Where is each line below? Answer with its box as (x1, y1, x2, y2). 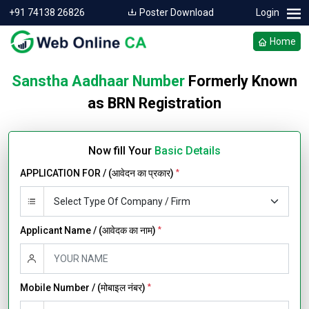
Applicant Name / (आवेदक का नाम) (20, 225, 158, 236)
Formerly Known (185, 72, 297, 90)
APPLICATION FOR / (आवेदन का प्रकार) (20, 168, 176, 179)
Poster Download (137, 7, 214, 18)
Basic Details (154, 144, 221, 157)
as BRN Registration (88, 94, 221, 112)
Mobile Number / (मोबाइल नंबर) (20, 282, 148, 293)
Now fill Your (88, 144, 154, 157)
